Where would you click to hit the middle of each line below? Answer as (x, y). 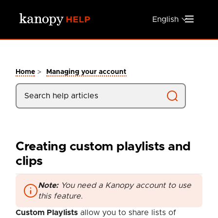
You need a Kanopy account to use (125, 186)
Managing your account (86, 72)
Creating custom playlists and (103, 147)
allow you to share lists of (127, 213)
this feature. (60, 196)
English (165, 20)
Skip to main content (43, 14)
